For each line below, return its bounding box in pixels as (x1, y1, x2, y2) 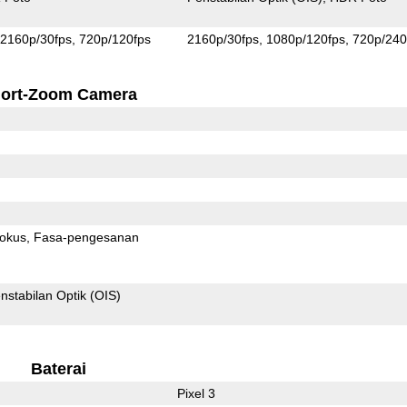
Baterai (30, 359, 86, 378)
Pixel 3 (176, 385, 215, 401)
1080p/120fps (266, 31, 346, 46)
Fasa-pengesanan (34, 229, 140, 244)
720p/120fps (79, 31, 152, 46)
